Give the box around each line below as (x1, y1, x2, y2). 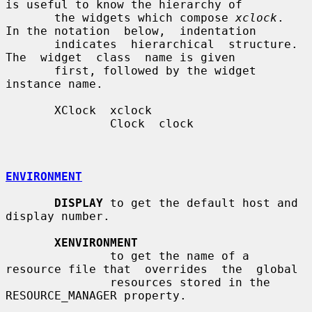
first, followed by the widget (6, 63, 54, 77)
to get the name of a (6, 249, 110, 263)
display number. (6, 209, 110, 223)
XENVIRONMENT (54, 235, 138, 249)
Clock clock (6, 116, 110, 130)
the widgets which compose (54, 10, 235, 24)
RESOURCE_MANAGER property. (6, 288, 187, 302)
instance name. (6, 77, 103, 91)
